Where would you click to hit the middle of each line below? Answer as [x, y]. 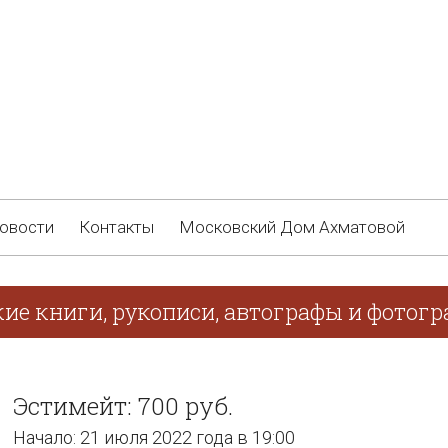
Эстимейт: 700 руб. [123, 406]
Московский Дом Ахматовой [292, 227]
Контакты [116, 227]
